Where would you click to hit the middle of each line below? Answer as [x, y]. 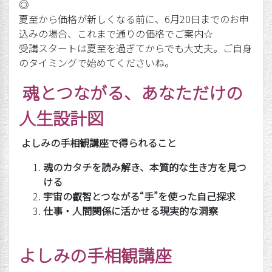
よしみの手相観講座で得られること [99, 143]
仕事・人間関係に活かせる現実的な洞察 [131, 211]
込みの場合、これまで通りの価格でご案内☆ [116, 33]
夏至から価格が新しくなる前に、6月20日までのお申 [134, 19]
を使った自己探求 [197, 196]
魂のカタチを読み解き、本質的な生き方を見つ [145, 167]
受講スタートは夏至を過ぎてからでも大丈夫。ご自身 [135, 48]
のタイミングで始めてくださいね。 [97, 63]
